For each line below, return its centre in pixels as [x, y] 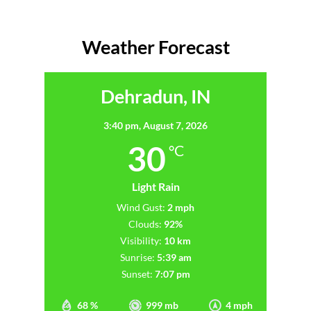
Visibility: [141, 241]
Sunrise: [137, 258]
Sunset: [137, 274]
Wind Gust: [141, 208]
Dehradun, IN [155, 96]
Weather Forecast [155, 47]
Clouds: [145, 224]
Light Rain [155, 187]
